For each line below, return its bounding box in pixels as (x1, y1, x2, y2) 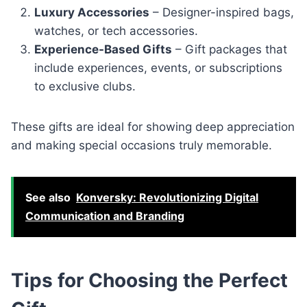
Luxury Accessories (34, 5, 149, 19)
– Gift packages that (172, 42, 287, 56)
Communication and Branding (25, 208, 184, 223)
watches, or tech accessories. (34, 23, 198, 38)
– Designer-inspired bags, (149, 5, 294, 19)
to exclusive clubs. (34, 79, 136, 93)
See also (25, 190, 71, 204)
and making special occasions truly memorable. (11, 138, 272, 152)
